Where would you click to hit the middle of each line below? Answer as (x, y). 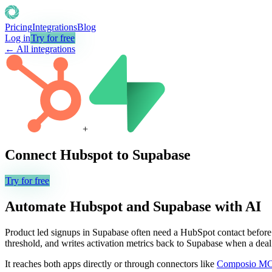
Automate (37, 206)
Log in (18, 38)
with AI (236, 206)
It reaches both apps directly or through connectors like (110, 263)
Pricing (19, 27)
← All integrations (40, 49)
